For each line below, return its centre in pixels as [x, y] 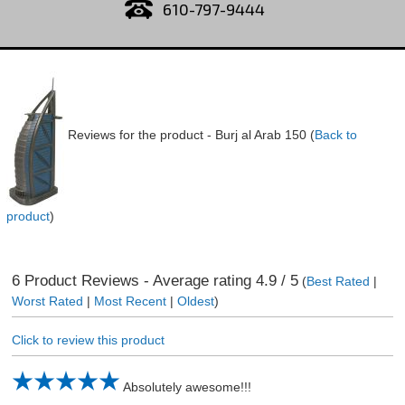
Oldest [195, 301]
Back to [335, 135]
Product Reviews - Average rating [137, 280]
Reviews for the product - [141, 135]
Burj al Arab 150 [260, 135]
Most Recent [130, 301]
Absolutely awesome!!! [187, 387]
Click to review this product [88, 340]
